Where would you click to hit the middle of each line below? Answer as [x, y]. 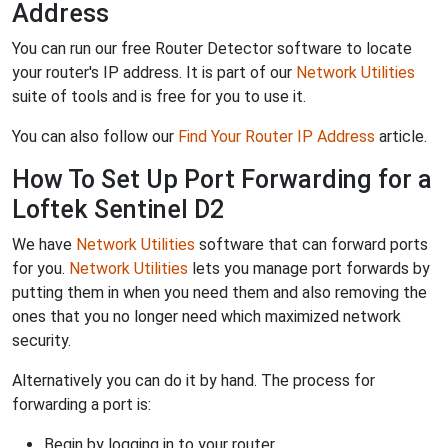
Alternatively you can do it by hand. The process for [193, 380]
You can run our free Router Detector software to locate [212, 48]
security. [41, 340]
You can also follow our [95, 136]
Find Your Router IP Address [276, 136]
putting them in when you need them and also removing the [219, 292]
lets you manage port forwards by [309, 268]
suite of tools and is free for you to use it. [159, 96]
